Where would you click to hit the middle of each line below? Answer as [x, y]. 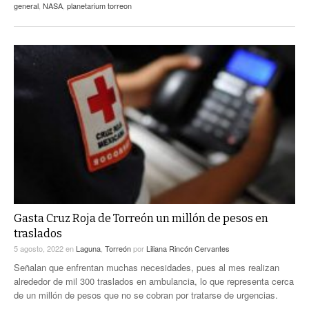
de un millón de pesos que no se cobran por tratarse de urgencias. [146, 295]
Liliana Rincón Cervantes [188, 248]
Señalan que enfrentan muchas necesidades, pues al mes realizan [147, 267]
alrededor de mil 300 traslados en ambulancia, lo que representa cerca [154, 281]
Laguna [88, 248]
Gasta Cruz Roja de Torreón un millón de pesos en [141, 218]
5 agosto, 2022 [40, 248]
